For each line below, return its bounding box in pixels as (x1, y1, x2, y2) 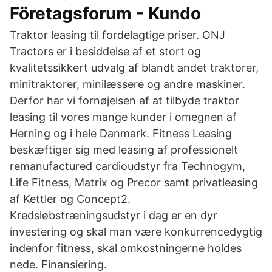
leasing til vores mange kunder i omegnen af (10, 110, 237, 123)
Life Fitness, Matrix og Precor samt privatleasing (10, 176, 258, 189)
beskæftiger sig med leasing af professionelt (10, 143, 238, 156)
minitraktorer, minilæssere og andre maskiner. (10, 78, 245, 90)
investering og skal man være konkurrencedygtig (10, 225, 262, 238)
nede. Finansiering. (10, 258, 107, 271)
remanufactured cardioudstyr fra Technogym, (10, 160, 245, 172)
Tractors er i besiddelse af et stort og (10, 45, 201, 58)
